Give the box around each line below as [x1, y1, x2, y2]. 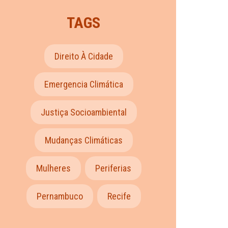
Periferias [95, 163, 131, 174]
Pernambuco [36, 191, 83, 202]
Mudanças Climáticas [44, 135, 123, 146]
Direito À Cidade [54, 51, 113, 62]
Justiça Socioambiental [40, 107, 127, 118]
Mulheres [36, 163, 71, 174]
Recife [107, 191, 131, 202]
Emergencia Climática [44, 79, 123, 90]
